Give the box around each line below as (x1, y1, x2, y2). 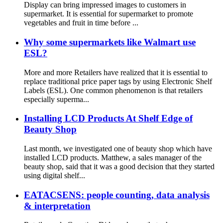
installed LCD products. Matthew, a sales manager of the (24, 153, 202, 162)
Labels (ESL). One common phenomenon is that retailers (24, 86, 203, 95)
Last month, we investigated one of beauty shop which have (24, 144, 212, 153)
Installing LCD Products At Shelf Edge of (24, 113, 193, 124)
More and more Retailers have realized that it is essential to (24, 68, 208, 77)
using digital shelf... (24, 171, 85, 180)
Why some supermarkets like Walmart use (24, 36, 196, 47)
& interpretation (24, 200, 91, 211)
